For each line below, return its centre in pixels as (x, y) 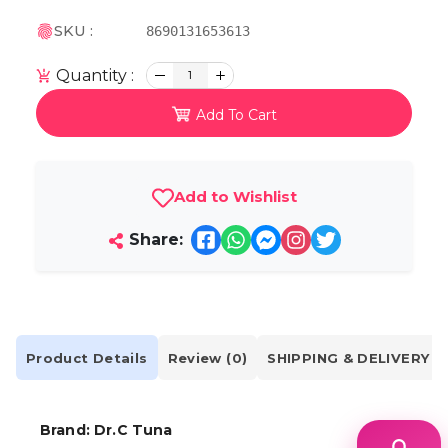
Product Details (87, 357)
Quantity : (93, 75)
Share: (153, 240)
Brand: (67, 430)
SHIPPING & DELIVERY (348, 357)
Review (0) (207, 357)
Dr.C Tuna (133, 430)
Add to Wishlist (235, 197)
